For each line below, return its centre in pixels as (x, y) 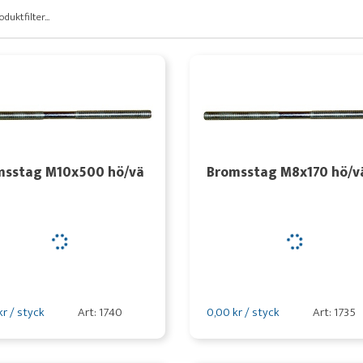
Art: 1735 (334, 312)
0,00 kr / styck (243, 312)
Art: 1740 (100, 312)
